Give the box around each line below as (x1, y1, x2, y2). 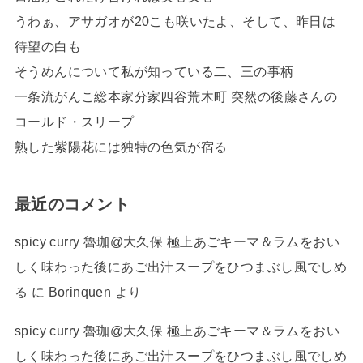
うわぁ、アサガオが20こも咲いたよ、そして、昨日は (14, 13, 336, 28)
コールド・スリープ (14, 113, 135, 129)
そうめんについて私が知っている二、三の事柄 (14, 63, 294, 79)
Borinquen (48, 284, 112, 300)
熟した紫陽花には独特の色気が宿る (14, 139, 228, 154)
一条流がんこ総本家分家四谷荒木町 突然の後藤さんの (14, 88, 338, 104)
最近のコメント (14, 195, 130, 214)
